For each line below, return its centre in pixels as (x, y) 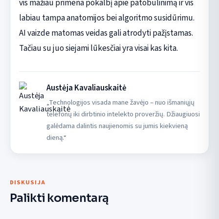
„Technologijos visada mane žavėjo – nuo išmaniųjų (120, 102)
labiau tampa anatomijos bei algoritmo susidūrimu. (107, 18)
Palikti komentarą (59, 198)
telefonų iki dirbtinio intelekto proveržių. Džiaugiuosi (123, 114)
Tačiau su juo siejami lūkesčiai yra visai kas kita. (98, 48)
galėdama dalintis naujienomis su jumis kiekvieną (117, 126)
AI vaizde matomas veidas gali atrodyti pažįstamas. (106, 33)
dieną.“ (56, 137)
